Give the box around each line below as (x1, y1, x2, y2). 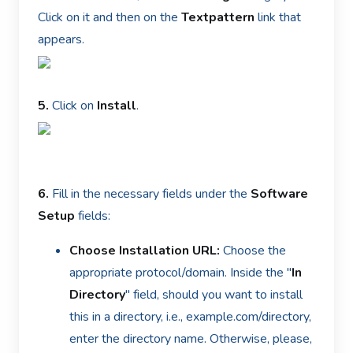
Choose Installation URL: (69, 242, 220, 259)
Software (251, 185, 308, 203)
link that (255, 9, 301, 26)
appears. (38, 31, 84, 48)
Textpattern (181, 9, 255, 26)
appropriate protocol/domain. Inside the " (69, 264, 292, 281)
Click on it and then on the (38, 9, 181, 26)
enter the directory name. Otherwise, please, (69, 330, 312, 347)
